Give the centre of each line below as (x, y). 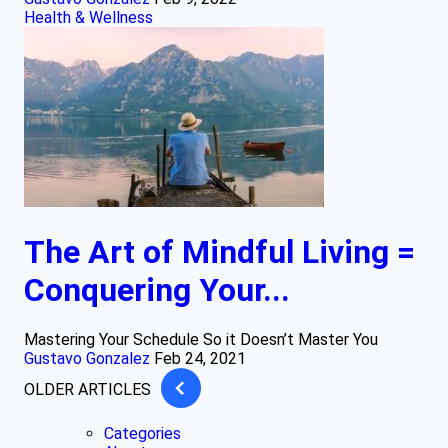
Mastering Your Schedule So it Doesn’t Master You (201, 340)
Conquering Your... (157, 289)
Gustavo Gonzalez (87, 359)
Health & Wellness (88, 18)
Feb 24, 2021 (200, 359)
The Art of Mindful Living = (219, 251)
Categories (142, 434)
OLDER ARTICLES (87, 390)
